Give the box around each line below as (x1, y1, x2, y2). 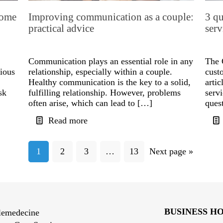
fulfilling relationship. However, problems (28, 88, 181, 98)
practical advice (28, 22, 95, 35)
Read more (48, 115, 88, 126)
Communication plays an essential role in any (28, 56, 194, 67)
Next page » (149, 146, 193, 157)
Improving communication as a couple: (28, 11, 194, 23)
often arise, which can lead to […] (28, 98, 153, 109)
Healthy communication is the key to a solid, (28, 77, 191, 88)
